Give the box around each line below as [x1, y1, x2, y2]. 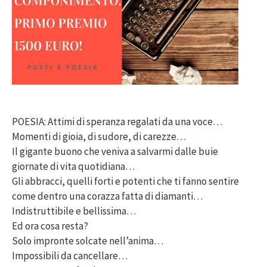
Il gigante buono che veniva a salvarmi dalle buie [12, 145, 218, 159]
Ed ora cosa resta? [12, 219, 88, 233]
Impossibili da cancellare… [12, 249, 128, 263]
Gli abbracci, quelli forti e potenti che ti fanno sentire [12, 175, 239, 188]
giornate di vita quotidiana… [12, 160, 135, 173]
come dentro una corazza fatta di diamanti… [12, 190, 203, 203]
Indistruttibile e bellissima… [12, 204, 136, 218]
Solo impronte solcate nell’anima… [12, 234, 163, 248]
